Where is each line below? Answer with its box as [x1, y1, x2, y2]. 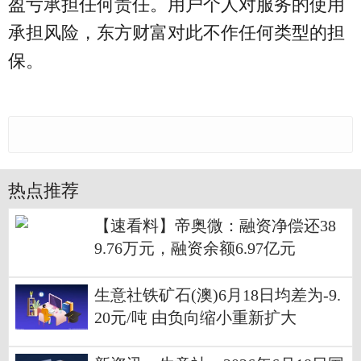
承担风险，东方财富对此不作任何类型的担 [8, 23, 345, 44]
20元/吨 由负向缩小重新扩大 [94, 309, 297, 327]
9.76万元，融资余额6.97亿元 [94, 240, 296, 258]
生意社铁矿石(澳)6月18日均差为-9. [94, 287, 341, 305]
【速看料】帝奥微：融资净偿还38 [94, 218, 336, 235]
